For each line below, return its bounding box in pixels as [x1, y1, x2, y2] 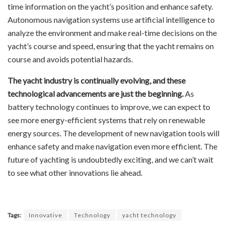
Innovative [29, 211, 62, 219]
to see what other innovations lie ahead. [8, 168, 142, 178]
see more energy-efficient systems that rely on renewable [8, 115, 205, 125]
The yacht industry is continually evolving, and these [8, 75, 185, 86]
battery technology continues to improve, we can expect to [8, 102, 210, 112]
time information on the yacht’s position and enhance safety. [8, 2, 213, 12]
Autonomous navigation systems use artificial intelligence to [8, 15, 215, 25]
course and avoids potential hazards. [8, 54, 133, 64]
